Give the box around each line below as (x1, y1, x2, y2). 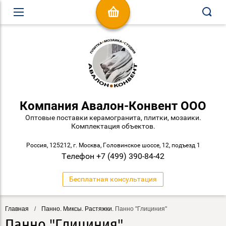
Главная (5, 205, 29, 212)
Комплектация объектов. (71, 122, 155, 130)
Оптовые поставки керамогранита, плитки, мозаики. (25, 114, 201, 122)
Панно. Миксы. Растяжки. (41, 205, 114, 212)
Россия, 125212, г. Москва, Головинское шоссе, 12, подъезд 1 (26, 142, 200, 149)
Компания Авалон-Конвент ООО (20, 99, 206, 113)
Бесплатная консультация (69, 175, 157, 183)
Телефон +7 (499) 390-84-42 (62, 151, 164, 161)
